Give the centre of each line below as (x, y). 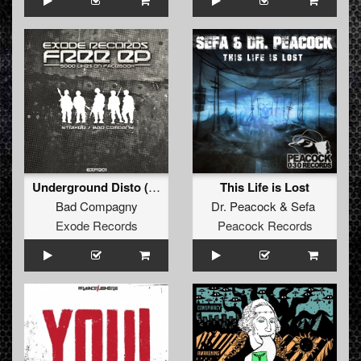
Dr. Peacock (244, 206)
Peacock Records (265, 226)
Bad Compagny (96, 206)
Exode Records (96, 226)
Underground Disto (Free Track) (154, 187)
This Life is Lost (265, 187)
